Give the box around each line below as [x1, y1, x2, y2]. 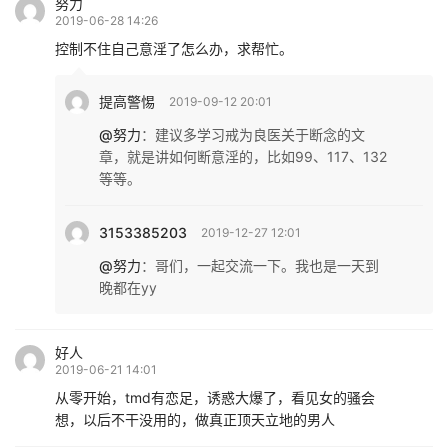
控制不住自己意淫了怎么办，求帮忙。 [55, 40, 293, 58]
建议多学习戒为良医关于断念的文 [155, 126, 365, 144]
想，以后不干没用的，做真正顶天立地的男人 [55, 411, 335, 429]
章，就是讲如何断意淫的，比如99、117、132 [99, 148, 387, 166]
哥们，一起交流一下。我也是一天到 [155, 257, 379, 275]
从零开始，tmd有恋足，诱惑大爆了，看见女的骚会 [55, 389, 375, 407]
